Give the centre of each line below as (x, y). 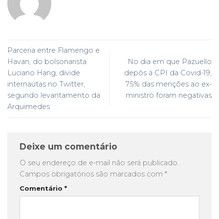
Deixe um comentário (70, 147)
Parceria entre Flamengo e (54, 51)
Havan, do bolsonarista (47, 62)
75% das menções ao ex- (169, 84)
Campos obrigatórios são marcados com (92, 174)
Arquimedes (29, 107)
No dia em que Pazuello (170, 62)
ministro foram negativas (169, 96)
